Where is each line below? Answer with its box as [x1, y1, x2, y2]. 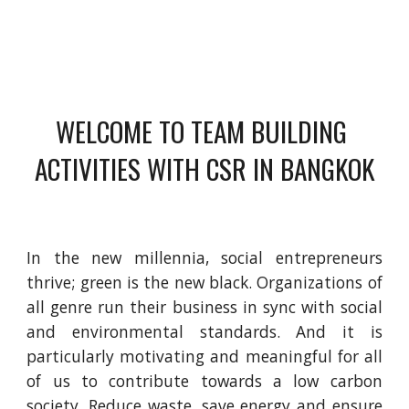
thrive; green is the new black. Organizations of [26, 271, 383, 293]
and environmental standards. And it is [26, 320, 383, 342]
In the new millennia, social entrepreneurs [26, 246, 383, 268]
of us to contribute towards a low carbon [26, 370, 383, 392]
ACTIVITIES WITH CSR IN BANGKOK [34, 149, 375, 188]
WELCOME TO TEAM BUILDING [56, 111, 347, 151]
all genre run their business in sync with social [26, 296, 383, 318]
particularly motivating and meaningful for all [26, 345, 383, 367]
